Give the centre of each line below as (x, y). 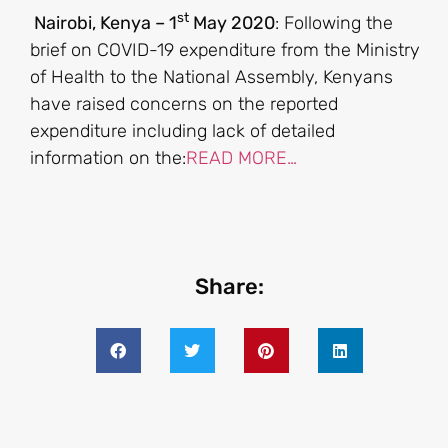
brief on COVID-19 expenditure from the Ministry (225, 50)
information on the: (108, 158)
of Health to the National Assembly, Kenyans (211, 77)
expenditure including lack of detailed (182, 131)
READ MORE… (241, 158)
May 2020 (232, 23)
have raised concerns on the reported (184, 104)
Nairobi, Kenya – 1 (105, 23)
